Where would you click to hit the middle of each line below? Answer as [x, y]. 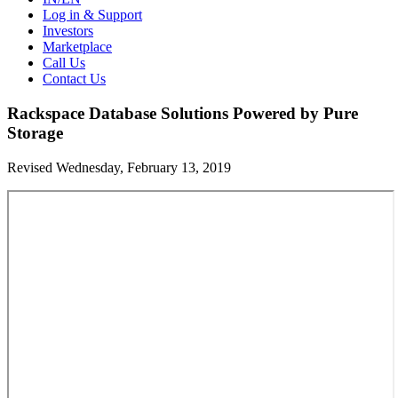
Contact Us [74, 79]
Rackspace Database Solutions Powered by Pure [183, 113]
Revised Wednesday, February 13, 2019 [119, 167]
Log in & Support [92, 15]
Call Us [64, 63]
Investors [68, 31]
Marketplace [77, 47]
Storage [35, 132]
